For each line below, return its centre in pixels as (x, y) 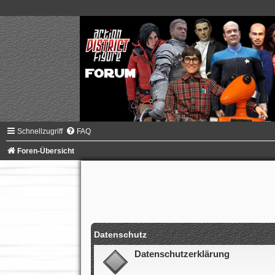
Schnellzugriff (40, 131)
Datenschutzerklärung (182, 254)
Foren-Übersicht (46, 151)
